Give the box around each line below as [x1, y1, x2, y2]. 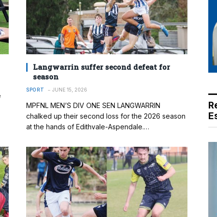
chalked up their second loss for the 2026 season [26, 112, 186, 121]
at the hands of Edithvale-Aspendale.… [26, 123, 149, 131]
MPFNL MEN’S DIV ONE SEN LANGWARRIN [26, 101, 160, 110]
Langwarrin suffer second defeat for [33, 62, 170, 72]
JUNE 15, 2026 [52, 87, 87, 93]
